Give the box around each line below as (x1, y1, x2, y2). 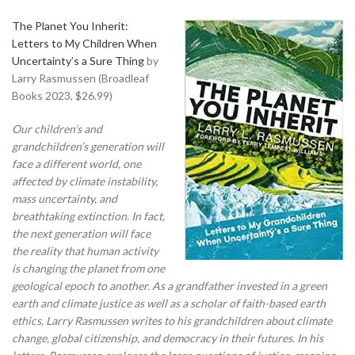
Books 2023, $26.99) (12, 88, 113, 102)
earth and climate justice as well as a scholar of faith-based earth (12, 296, 326, 310)
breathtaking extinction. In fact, (12, 208, 165, 223)
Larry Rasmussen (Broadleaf (12, 71, 149, 85)
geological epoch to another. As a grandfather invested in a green (12, 278, 327, 292)
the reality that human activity (12, 243, 158, 258)
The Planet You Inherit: (12, 18, 128, 32)
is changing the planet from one (12, 261, 165, 275)
